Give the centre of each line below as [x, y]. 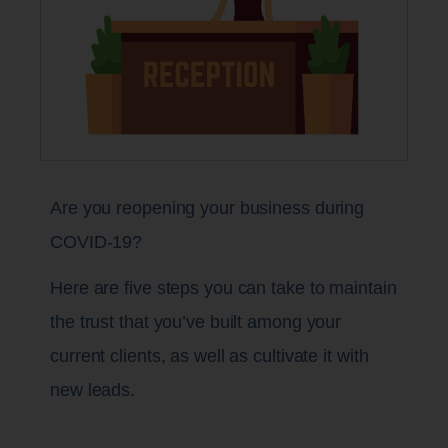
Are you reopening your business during [207, 207]
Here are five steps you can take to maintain [223, 287]
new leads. [93, 389]
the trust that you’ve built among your [196, 321]
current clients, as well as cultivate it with [209, 355]
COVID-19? [99, 241]
